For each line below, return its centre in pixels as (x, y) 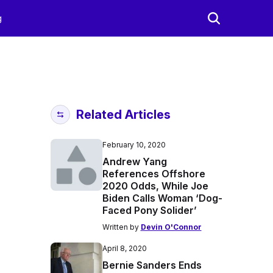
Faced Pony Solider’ (149, 210)
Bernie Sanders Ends (152, 265)
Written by (121, 227)
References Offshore (154, 174)
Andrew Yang (134, 161)
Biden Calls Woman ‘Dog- (162, 198)
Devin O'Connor (171, 227)
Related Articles (123, 115)
